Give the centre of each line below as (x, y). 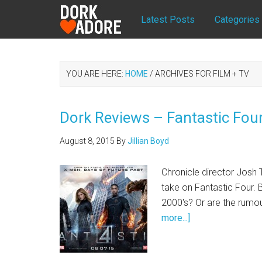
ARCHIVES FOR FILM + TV (201, 74)
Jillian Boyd (148, 141)
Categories (237, 20)
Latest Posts (168, 20)
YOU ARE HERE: (96, 74)
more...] (176, 218)
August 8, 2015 (87, 141)
